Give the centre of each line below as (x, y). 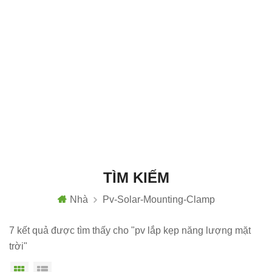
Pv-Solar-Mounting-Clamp (158, 199)
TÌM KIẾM (136, 178)
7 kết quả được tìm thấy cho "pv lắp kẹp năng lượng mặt (130, 230)
